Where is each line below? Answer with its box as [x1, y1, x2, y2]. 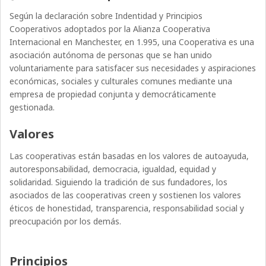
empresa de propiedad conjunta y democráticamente [9, 88, 217, 100]
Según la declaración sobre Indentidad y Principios [9, 10, 203, 22]
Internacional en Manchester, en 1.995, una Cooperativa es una [9, 36, 255, 48]
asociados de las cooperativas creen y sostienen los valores [9, 189, 242, 201]
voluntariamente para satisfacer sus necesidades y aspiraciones [9, 62, 256, 74]
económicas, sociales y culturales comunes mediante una [9, 75, 233, 87]
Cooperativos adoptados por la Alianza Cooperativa [9, 23, 211, 35]
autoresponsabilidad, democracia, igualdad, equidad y [9, 163, 217, 175]
